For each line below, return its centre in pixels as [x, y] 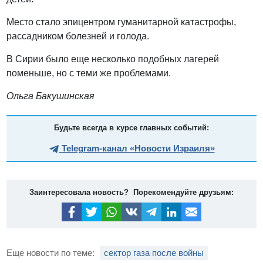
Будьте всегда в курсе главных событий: [131, 128]
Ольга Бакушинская [51, 96]
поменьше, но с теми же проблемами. [89, 73]
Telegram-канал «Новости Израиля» [137, 149]
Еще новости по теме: [52, 252]
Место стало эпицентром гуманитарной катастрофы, [122, 22]
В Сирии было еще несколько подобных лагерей [113, 59]
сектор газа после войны [154, 252]
